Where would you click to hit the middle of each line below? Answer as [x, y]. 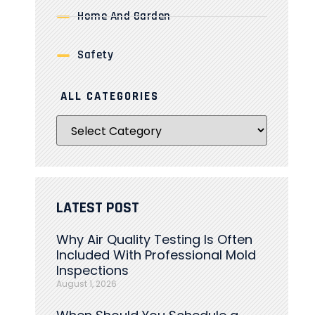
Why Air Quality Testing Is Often [154, 239]
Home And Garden [124, 16]
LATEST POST [98, 208]
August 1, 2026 [86, 284]
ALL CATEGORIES [108, 96]
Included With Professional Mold [156, 255]
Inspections [92, 270]
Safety [95, 55]
